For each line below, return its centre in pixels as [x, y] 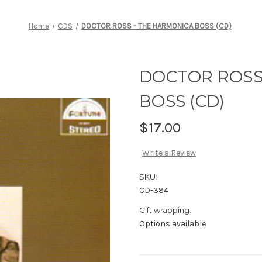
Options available [173, 224]
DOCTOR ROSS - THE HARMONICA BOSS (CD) [156, 26]
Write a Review [169, 153]
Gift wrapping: [165, 210]
